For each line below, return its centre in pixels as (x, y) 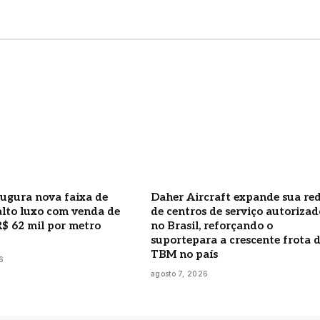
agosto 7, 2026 (180, 273)
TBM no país (184, 254)
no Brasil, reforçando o (212, 225)
